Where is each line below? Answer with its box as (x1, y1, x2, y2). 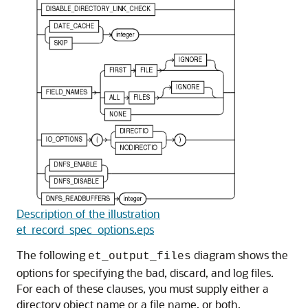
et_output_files (88, 250, 191, 263)
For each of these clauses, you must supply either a (16, 281, 269, 296)
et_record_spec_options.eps (16, 222, 154, 237)
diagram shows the (191, 247, 288, 263)
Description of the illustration (16, 206, 160, 221)
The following (16, 247, 88, 263)
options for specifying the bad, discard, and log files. (16, 265, 274, 280)
